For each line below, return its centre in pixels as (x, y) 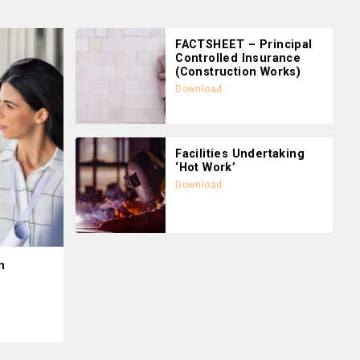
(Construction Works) (238, 72)
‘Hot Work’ (206, 168)
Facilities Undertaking (240, 154)
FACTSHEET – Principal (244, 45)
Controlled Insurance (238, 58)
